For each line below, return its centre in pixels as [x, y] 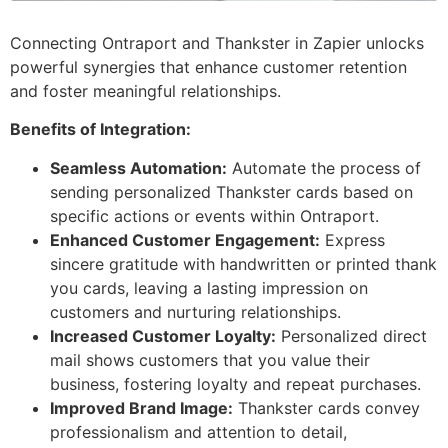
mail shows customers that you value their [210, 359]
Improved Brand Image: [141, 407]
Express [352, 239]
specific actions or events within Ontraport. [214, 215]
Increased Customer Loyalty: [163, 335]
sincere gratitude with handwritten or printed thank [243, 263]
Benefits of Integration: [100, 129]
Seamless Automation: [138, 167]
